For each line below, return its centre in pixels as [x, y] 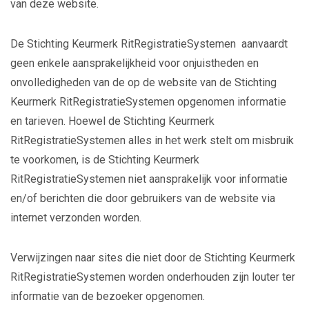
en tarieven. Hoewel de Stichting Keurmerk [112, 121]
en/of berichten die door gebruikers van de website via [143, 198]
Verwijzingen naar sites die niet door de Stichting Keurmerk [153, 258]
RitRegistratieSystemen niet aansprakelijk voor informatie [149, 179]
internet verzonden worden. [76, 218]
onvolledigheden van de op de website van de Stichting [143, 82]
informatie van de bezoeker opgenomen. [108, 296]
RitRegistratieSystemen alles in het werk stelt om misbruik [152, 140]
